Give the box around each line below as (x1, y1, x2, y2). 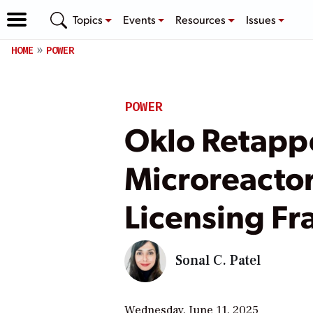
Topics (73, 11, 105, 27)
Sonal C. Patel (175, 251, 261, 270)
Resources (175, 11, 228, 27)
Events (122, 11, 158, 27)
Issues (245, 11, 278, 27)
